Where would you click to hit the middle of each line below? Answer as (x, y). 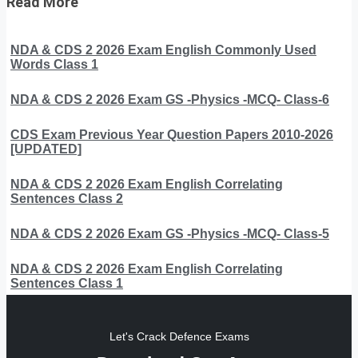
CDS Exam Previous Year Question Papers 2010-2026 (172, 134)
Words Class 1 (54, 64)
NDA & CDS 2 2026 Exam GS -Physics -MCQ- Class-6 (170, 99)
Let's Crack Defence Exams (179, 336)
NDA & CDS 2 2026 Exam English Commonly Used (163, 50)
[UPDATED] (46, 149)
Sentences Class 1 (67, 283)
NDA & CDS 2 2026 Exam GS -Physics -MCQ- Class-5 (170, 233)
